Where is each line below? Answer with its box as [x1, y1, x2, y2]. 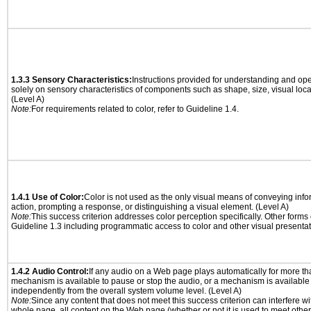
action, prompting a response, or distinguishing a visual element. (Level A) [11, 202, 289, 212]
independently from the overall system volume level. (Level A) [11, 286, 242, 296]
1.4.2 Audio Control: [11, 267, 89, 276]
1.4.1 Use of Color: [11, 192, 84, 202]
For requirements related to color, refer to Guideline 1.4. [31, 104, 239, 114]
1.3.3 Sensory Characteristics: [11, 75, 132, 85]
